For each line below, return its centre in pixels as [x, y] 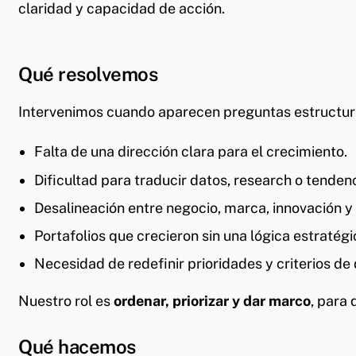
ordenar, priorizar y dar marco [212, 301]
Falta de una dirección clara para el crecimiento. [191, 152]
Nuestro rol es [66, 301]
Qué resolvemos [88, 74]
